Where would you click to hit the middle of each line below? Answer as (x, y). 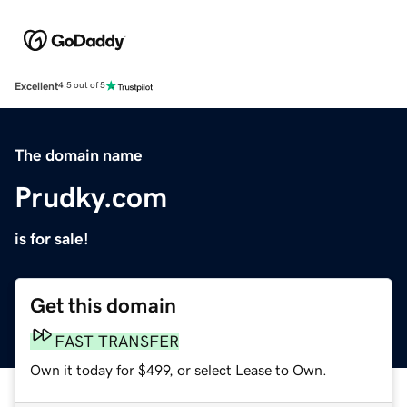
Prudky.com (91, 197)
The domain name (79, 155)
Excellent (36, 86)
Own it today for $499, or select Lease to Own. (179, 369)
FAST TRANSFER (117, 341)
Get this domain (103, 305)
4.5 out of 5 (82, 86)
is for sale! (52, 238)
